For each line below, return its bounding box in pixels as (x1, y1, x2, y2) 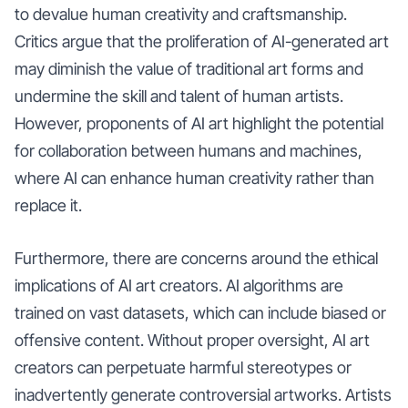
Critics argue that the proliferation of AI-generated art (15, 31, 389, 51)
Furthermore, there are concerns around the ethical (15, 248, 378, 268)
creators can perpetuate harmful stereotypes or (15, 357, 352, 377)
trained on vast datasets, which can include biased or (15, 302, 386, 322)
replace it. (15, 195, 82, 215)
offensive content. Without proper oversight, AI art (15, 330, 370, 350)
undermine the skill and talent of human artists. (15, 86, 343, 106)
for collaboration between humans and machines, (15, 140, 362, 160)
